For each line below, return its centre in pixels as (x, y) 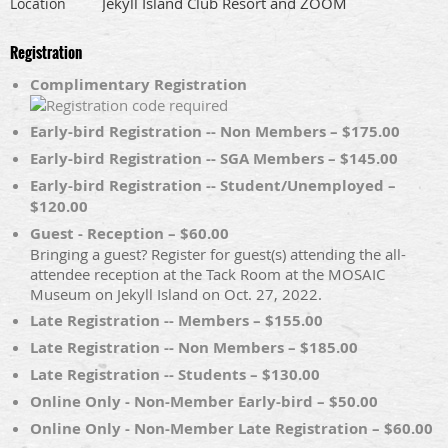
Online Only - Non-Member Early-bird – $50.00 (204, 402)
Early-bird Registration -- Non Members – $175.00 (215, 132)
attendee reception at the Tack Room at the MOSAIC (207, 274)
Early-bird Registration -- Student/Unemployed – (213, 186)
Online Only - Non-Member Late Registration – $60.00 (231, 429)
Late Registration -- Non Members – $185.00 (194, 348)
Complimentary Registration (138, 85)
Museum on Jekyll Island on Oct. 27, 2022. (176, 294)
